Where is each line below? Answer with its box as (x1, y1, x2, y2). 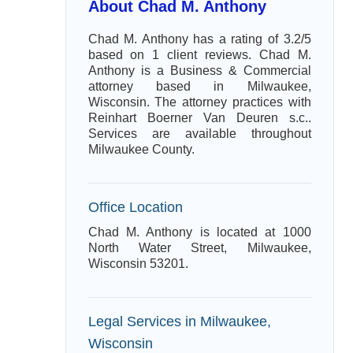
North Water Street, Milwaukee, (87, 241, 311, 255)
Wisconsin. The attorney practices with (87, 95, 311, 109)
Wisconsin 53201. (87, 257, 188, 270)
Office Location (87, 199, 183, 215)
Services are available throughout (87, 127, 311, 140)
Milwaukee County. (87, 143, 195, 156)
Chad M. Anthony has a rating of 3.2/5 (87, 32, 311, 46)
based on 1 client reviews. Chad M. (87, 48, 311, 61)
